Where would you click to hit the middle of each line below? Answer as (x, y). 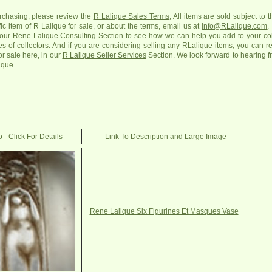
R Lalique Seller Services (104, 55)
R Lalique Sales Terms (131, 16)
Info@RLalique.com (235, 26)
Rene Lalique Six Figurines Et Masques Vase (164, 211)
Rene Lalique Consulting (54, 36)
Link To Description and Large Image (166, 137)
